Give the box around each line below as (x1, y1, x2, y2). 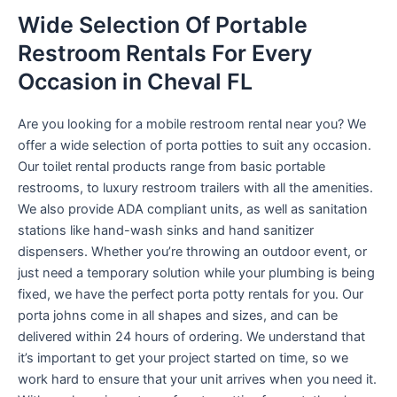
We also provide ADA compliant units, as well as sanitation (18, 200, 368, 217)
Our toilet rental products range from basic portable (18, 158, 325, 175)
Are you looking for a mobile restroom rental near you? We (18, 115, 366, 132)
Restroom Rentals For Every (18, 39, 312, 66)
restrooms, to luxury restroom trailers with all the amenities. (18, 179, 373, 196)
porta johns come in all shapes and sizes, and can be (18, 307, 338, 323)
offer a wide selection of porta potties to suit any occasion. (18, 136, 371, 153)
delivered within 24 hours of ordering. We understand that (18, 328, 365, 345)
